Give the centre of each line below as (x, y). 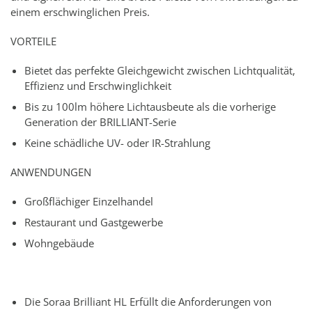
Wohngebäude (59, 243)
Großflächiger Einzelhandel (89, 201)
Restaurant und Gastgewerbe (94, 222)
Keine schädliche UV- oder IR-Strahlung (117, 142)
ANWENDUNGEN (51, 172)
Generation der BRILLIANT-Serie (100, 122)
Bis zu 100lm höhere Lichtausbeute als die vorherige (150, 106)
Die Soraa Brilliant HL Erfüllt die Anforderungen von (148, 301)
